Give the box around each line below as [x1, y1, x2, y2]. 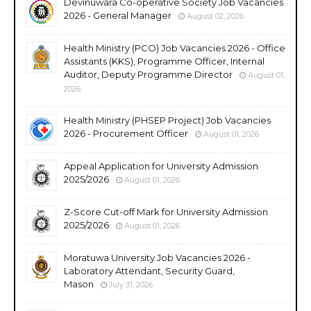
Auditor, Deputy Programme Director [64, 68, 233, 80]
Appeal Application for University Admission [64, 160, 258, 171]
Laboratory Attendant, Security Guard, [64, 264, 235, 276]
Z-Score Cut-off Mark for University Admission [64, 205, 268, 217]
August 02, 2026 [187, 10, 244, 21]
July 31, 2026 [109, 279, 153, 289]
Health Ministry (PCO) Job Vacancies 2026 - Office [64, 42, 285, 53]
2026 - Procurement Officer [64, 127, 188, 139]
